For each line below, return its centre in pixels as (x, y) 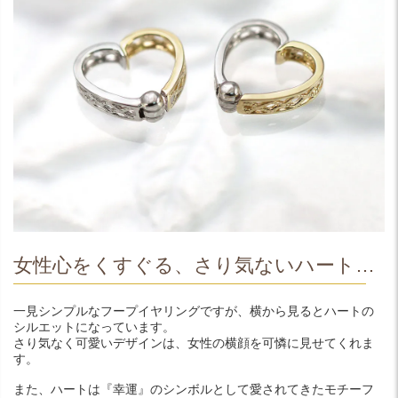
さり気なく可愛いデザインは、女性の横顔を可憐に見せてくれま (194, 342)
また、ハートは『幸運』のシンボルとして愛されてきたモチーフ (194, 389)
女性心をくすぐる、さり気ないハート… (194, 265)
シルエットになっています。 (94, 326)
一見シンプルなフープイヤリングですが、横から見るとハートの (194, 310)
